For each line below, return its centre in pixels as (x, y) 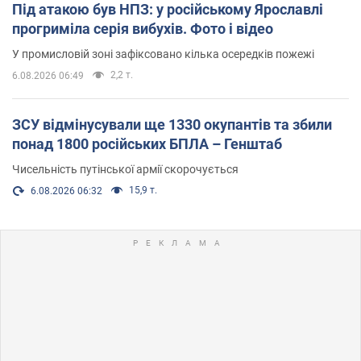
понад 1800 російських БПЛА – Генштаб (147, 143)
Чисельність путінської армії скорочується (125, 169)
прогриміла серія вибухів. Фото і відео (143, 28)
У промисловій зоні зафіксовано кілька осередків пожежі (163, 54)
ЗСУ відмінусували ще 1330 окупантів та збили (172, 124)
